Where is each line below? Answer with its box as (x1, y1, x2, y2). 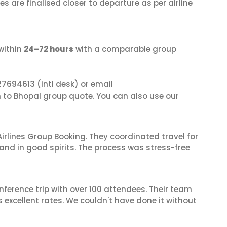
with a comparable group (73, 44, 176, 54)
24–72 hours (24, 44, 73, 54)
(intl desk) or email (35, 79, 113, 89)
